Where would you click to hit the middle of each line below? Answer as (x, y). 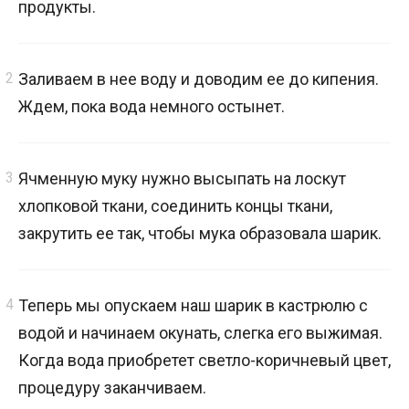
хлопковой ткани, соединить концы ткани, (175, 205)
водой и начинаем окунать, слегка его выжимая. (200, 332)
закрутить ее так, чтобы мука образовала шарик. (200, 233)
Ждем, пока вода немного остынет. (152, 106)
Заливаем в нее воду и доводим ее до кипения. (199, 79)
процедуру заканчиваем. (112, 387)
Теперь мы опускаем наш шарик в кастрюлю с (193, 305)
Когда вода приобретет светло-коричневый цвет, (204, 360)
